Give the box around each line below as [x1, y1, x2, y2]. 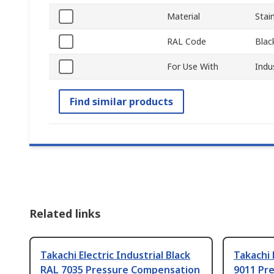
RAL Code [167, 35, 206, 48]
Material [167, 10, 200, 23]
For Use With [167, 61, 218, 73]
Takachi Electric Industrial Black [40, 248, 190, 262]
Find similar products [70, 95, 173, 109]
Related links [29, 206, 101, 221]
